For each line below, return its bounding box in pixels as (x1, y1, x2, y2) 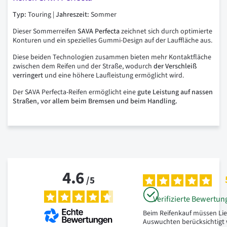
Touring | (26, 10, 56, 20)
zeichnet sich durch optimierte (120, 26, 212, 37)
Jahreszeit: (56, 10, 89, 20)
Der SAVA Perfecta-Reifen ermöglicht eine (13, 87, 137, 98)
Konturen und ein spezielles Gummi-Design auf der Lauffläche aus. (13, 35, 212, 46)
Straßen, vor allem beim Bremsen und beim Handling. (13, 96, 177, 107)
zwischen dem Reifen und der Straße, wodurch (13, 61, 154, 72)
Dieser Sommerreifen (13, 26, 78, 37)
